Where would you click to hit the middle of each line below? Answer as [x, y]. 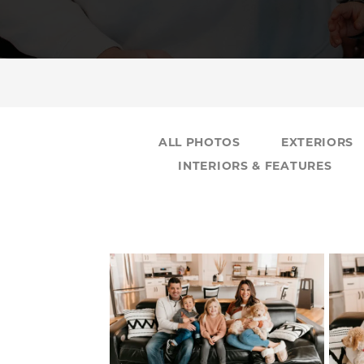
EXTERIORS [317, 143]
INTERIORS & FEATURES [255, 167]
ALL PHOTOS [199, 143]
